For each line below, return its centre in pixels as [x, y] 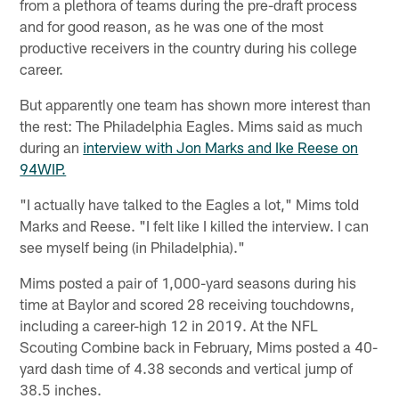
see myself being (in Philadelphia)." [133, 247]
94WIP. [43, 169]
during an [52, 147]
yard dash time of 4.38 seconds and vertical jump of [187, 368]
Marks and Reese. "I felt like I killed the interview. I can [195, 226]
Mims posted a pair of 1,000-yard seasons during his [188, 283]
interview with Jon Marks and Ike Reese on [221, 147]
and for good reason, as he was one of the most [172, 26]
